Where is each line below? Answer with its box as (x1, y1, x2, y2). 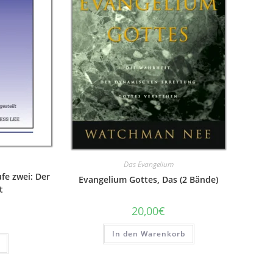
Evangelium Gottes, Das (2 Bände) (79, 173, 219, 185)
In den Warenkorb (112, 228, 185, 239)
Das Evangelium (123, 158, 174, 169)
